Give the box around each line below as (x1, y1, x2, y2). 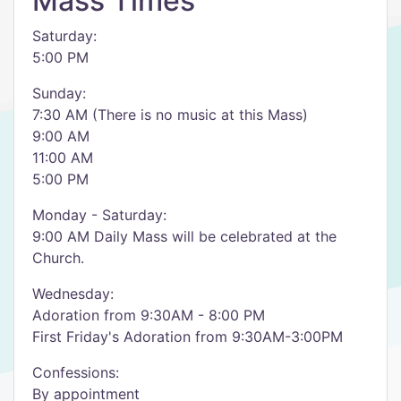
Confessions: (32, 363, 119, 381)
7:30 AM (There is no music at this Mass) (32, 106, 308, 124)
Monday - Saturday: (32, 206, 166, 224)
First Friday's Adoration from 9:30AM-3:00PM (32, 328, 343, 346)
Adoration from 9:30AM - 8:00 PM (32, 306, 265, 324)
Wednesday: (32, 285, 114, 303)
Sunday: (32, 84, 86, 102)
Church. (32, 249, 84, 267)
